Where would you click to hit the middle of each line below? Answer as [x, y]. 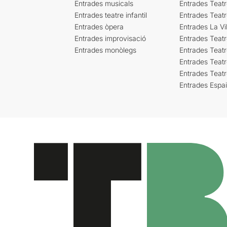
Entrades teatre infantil [111, 15]
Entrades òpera [99, 26]
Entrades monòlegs [105, 50]
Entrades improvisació [110, 38]
